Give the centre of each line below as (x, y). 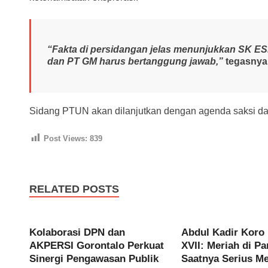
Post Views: (66, 138)
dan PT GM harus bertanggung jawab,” (135, 62)
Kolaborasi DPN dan (77, 233)
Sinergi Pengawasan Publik (94, 259)
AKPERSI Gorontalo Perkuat (97, 246)
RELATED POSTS (74, 189)
